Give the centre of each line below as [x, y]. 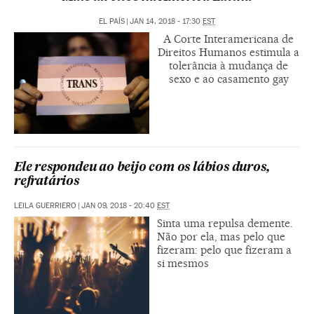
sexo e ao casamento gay [228, 78]
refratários [47, 182]
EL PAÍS [112, 21]
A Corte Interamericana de [228, 39]
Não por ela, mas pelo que [221, 236]
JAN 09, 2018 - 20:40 [119, 205]
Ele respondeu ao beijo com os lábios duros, [142, 168]
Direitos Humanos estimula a [228, 52]
